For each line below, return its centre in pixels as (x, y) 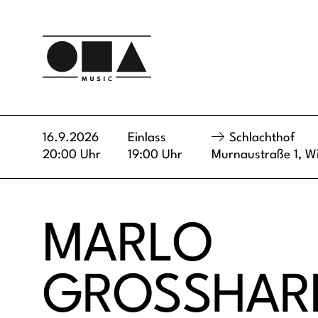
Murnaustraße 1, (258, 155)
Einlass (147, 138)
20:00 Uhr (72, 155)
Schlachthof (262, 138)
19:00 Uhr (155, 155)
